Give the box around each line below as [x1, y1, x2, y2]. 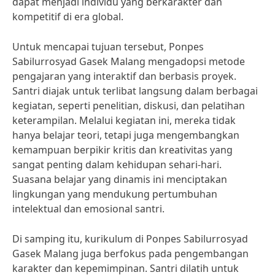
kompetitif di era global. [12, 10, 123, 23]
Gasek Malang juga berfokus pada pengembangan [12, 247, 249, 260]
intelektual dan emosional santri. [12, 202, 165, 215]
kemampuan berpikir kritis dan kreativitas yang [12, 143, 233, 157]
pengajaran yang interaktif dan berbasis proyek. [12, 69, 236, 83]
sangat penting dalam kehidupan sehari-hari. [12, 158, 222, 171]
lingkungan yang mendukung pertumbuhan [12, 187, 217, 201]
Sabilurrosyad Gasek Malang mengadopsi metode [12, 55, 245, 68]
